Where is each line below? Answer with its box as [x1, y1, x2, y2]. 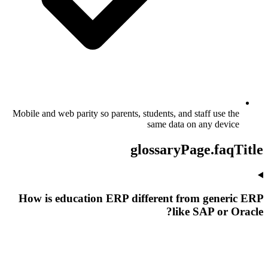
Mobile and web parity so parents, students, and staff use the [13, 108, 239, 119]
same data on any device [147, 119, 239, 130]
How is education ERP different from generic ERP [19, 191, 263, 205]
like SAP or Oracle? [172, 205, 263, 218]
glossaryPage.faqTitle [130, 141, 263, 157]
